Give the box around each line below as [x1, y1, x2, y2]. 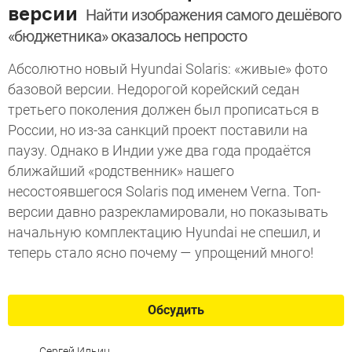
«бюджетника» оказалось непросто [8, 27, 247, 46]
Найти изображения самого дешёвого [86, 5, 341, 24]
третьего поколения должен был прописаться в [8, 101, 319, 118]
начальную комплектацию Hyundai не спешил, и [8, 224, 321, 240]
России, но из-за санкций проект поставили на [8, 122, 308, 138]
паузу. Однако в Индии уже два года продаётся [8, 142, 311, 159]
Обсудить [148, 302, 204, 317]
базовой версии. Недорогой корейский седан [8, 81, 299, 97]
